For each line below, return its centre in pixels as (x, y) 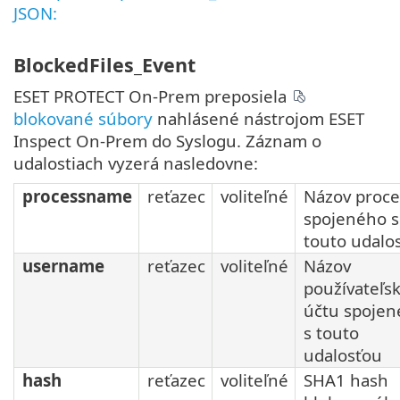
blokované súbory (83, 118)
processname (77, 196)
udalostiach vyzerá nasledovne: (136, 162)
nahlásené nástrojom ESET (258, 118)
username (63, 265)
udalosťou (343, 354)
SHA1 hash (346, 379)
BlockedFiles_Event (104, 64)
